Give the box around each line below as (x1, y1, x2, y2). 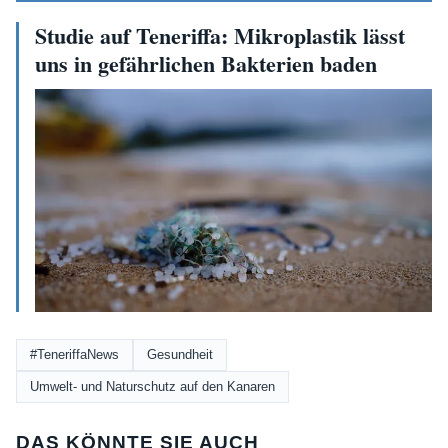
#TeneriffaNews (30, 346, 119, 362)
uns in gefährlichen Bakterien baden (35, 46, 377, 80)
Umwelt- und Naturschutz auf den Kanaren (30, 378, 275, 394)
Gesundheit (147, 346, 213, 362)
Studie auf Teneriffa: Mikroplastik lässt (35, 18, 405, 52)
